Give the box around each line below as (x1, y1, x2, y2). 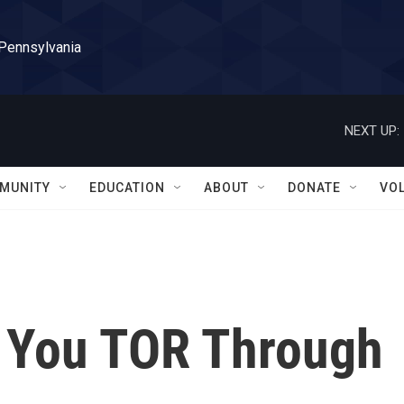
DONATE (288, 180, 341, 195)
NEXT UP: (344, 122, 399, 139)
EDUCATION (89, 180, 165, 195)
